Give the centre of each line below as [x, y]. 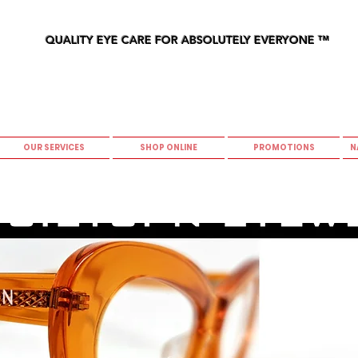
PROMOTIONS [284, 147]
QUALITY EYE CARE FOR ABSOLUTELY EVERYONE [180, 40]
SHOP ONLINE [169, 147]
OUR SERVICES [54, 147]
